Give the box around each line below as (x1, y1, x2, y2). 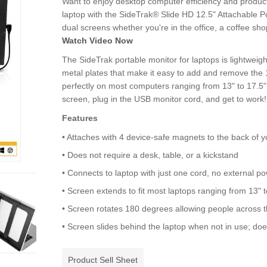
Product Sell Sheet (68, 255, 138, 265)
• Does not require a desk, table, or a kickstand (62, 150, 238, 160)
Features (62, 113, 98, 123)
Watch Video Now (62, 36, 133, 45)
